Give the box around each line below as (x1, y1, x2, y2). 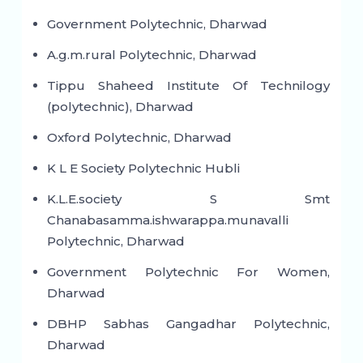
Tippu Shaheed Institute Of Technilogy (46, 78, 331, 94)
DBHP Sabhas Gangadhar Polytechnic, (46, 316, 331, 332)
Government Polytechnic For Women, (46, 264, 331, 280)
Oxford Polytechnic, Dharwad (46, 130, 232, 146)
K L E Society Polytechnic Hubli (46, 160, 240, 177)
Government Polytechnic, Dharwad (46, 16, 267, 32)
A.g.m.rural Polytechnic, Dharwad (46, 47, 257, 63)
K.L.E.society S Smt (46, 191, 331, 207)
